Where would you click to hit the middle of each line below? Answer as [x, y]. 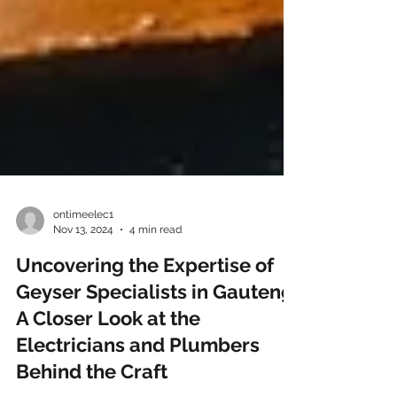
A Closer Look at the [108, 361]
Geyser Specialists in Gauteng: [157, 334]
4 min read [156, 272]
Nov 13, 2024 [83, 272]
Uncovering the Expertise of [145, 307]
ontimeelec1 [83, 257]
